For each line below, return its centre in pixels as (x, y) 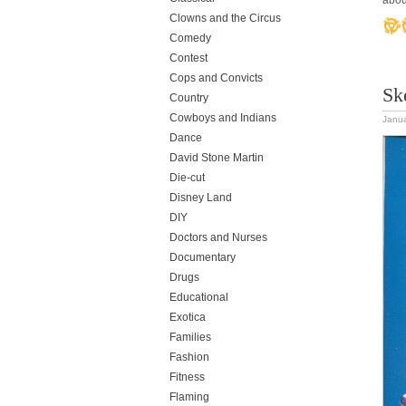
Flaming (189, 397)
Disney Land (201, 198)
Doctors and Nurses (218, 237)
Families (190, 337)
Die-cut (187, 178)
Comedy (190, 38)
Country (189, 98)
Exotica (188, 317)
